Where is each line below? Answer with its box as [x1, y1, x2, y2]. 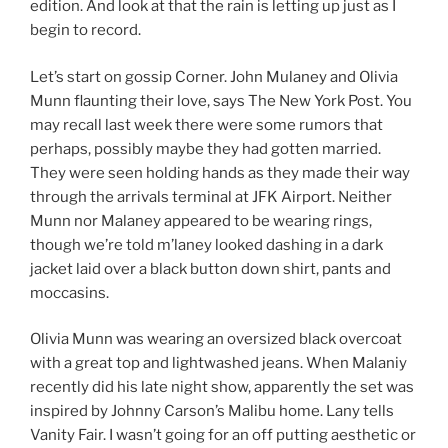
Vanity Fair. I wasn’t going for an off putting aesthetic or [30, 426, 416, 445]
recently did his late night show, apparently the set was [30, 378, 414, 397]
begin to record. [30, 21, 141, 40]
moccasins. [30, 283, 109, 302]
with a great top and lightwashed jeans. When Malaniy [30, 354, 407, 373]
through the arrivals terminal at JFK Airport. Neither [30, 187, 392, 206]
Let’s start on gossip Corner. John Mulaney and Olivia [30, 67, 398, 86]
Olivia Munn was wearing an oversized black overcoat [30, 330, 402, 349]
